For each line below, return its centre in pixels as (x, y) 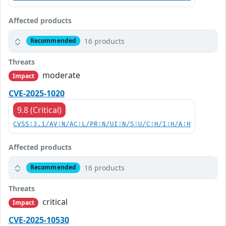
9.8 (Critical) (39, 110)
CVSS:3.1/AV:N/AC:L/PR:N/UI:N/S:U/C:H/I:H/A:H (102, 124)
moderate (61, 75)
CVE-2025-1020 (37, 93)
